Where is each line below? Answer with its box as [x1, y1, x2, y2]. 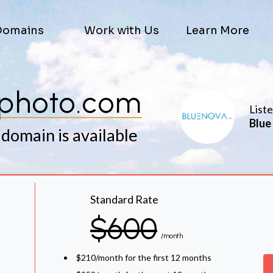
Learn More [186, 24, 249, 37]
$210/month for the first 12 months [76, 252, 211, 263]
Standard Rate [90, 193, 158, 206]
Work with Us [83, 24, 159, 37]
